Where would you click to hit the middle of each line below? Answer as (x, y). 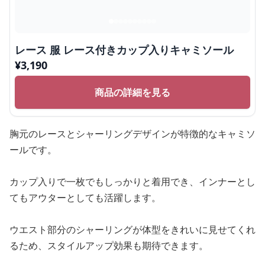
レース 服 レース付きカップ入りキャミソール (124, 50)
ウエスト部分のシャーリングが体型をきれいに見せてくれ (132, 230)
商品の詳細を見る (132, 93)
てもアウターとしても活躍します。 (85, 198)
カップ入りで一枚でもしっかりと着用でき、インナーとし (132, 182)
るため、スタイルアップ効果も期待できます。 (109, 246)
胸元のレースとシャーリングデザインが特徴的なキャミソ (132, 134)
